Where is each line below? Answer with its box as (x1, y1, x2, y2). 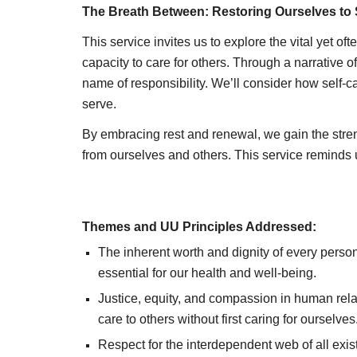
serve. (81, 97, 116, 111)
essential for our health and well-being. (97, 266, 316, 280)
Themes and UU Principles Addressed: (81, 220, 316, 233)
